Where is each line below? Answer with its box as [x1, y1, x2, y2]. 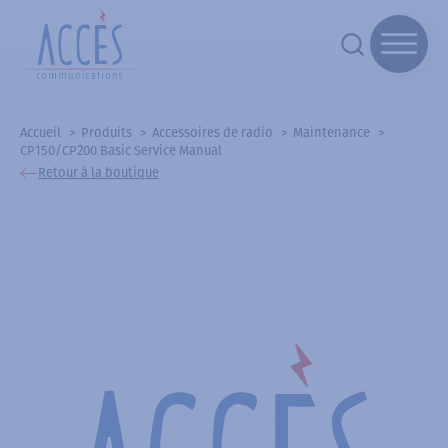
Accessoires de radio [152, 124, 273, 140]
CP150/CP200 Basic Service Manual [20, 142, 222, 158]
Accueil [20, 124, 61, 140]
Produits [81, 124, 132, 140]
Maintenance [293, 124, 370, 140]
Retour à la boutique [38, 165, 159, 181]
